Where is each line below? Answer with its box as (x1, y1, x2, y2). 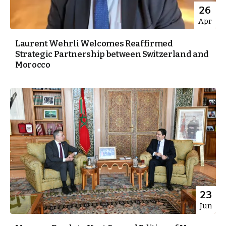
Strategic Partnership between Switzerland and (15, 49, 209, 59)
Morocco (15, 60, 50, 70)
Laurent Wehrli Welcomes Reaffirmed (15, 38, 173, 48)
